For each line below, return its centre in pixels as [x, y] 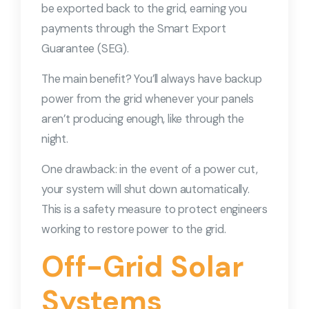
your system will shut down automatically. [146, 189]
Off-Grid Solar [142, 266]
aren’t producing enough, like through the [143, 119]
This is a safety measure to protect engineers [154, 209]
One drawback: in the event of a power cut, [150, 169]
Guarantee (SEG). [85, 48]
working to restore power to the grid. [134, 229]
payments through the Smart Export [134, 28]
